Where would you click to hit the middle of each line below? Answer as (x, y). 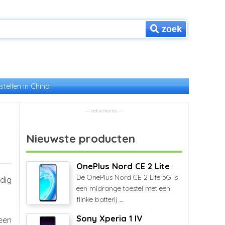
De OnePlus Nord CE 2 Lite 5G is (127, 177)
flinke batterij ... (99, 199)
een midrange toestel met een (123, 188)
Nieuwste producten (81, 139)
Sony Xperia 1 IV (109, 218)
